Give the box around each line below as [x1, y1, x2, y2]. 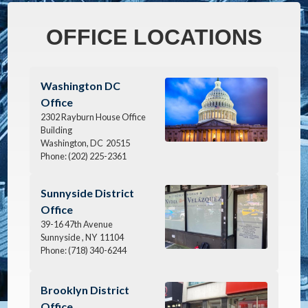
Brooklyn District [41, 283, 130, 296]
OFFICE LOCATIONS [46, 24, 262, 49]
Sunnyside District [41, 186, 135, 199]
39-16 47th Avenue [41, 218, 113, 230]
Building [41, 124, 73, 135]
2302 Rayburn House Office [41, 111, 146, 122]
